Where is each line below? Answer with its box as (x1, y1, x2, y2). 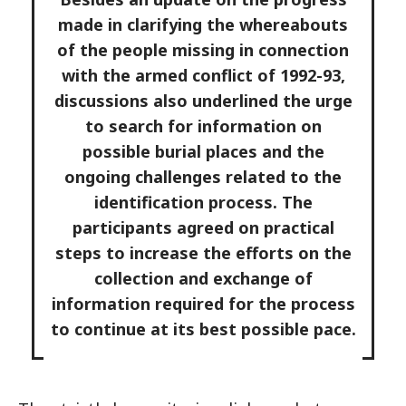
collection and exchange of (93, 267, 313, 289)
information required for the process (51, 293, 355, 314)
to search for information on (84, 115, 322, 137)
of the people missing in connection (57, 39, 349, 61)
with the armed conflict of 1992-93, (61, 64, 345, 86)
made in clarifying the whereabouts (58, 14, 348, 35)
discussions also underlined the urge (53, 90, 353, 111)
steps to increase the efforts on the (54, 242, 352, 264)
